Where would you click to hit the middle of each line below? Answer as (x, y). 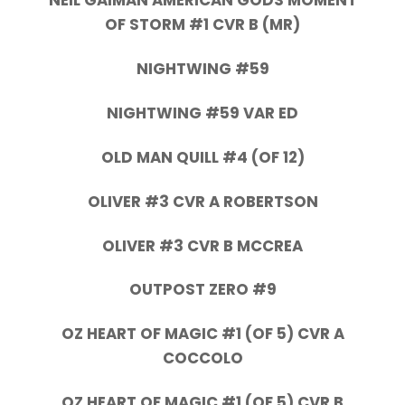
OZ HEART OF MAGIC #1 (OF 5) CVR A (202, 334)
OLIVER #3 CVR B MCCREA (202, 245)
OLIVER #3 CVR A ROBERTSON (202, 201)
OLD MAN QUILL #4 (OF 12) (202, 157)
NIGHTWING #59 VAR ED (202, 113)
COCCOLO (202, 358)
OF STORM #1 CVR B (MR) (202, 25)
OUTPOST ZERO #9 (202, 290)
